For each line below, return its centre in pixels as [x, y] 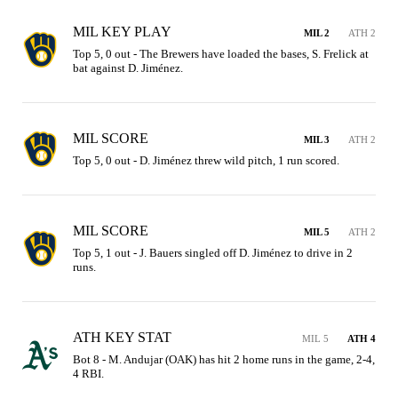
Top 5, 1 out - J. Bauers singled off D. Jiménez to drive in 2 [213, 253]
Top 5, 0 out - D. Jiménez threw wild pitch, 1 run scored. [206, 160]
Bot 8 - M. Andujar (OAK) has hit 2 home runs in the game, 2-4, [224, 359]
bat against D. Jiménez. [128, 68]
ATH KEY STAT [122, 337]
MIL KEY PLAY [122, 32]
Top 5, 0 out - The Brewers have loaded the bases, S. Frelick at [221, 54]
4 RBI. [88, 374]
